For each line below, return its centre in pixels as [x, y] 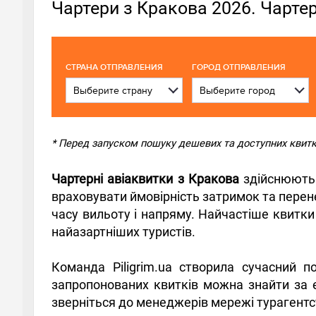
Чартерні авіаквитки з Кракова [145, 179]
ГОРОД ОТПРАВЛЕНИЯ [239, 67]
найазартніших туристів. [123, 232]
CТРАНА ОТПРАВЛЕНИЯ [114, 67]
